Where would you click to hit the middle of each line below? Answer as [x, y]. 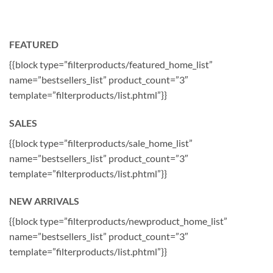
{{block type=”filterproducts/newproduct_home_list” [118, 221]
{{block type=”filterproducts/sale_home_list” [101, 143]
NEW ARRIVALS [44, 201]
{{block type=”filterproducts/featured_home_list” [111, 64]
